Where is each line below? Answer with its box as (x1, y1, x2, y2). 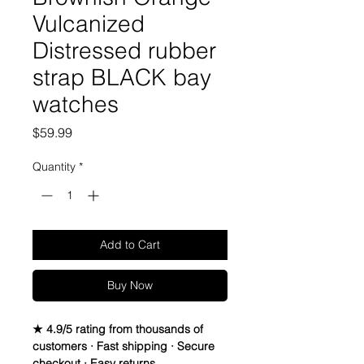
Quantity (32, 159, 76, 175)
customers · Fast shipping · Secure (32, 339, 214, 354)
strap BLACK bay (32, 63, 211, 92)
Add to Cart (100, 237, 160, 253)
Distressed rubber (32, 37, 216, 65)
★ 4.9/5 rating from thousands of (32, 322, 203, 337)
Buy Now (107, 278, 153, 293)
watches (32, 90, 119, 119)
